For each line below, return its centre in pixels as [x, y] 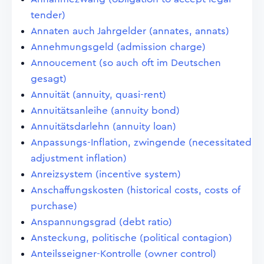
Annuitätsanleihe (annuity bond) [105, 110]
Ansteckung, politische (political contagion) [131, 238]
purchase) [54, 206]
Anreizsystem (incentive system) [106, 174]
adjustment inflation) [79, 158]
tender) [48, 15]
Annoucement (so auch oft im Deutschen [126, 63]
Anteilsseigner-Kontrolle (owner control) [123, 254]
